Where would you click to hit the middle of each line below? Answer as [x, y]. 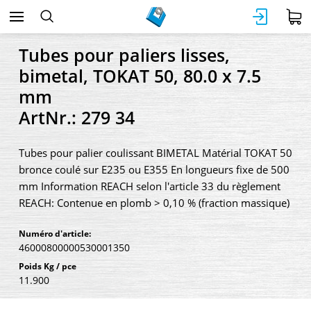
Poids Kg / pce [48, 266]
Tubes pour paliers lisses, [124, 55]
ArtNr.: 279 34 [77, 117]
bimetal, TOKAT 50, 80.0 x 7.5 [140, 76]
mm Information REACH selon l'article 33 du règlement [150, 186]
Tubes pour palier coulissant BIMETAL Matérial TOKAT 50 [155, 153]
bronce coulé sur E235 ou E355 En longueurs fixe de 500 [154, 169]
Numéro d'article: [55, 234]
